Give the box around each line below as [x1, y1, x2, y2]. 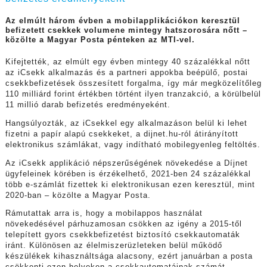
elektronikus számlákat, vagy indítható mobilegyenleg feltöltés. [5, 141, 260, 150]
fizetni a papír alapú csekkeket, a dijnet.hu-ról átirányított [5, 130, 238, 139]
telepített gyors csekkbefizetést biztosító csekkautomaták [5, 231, 240, 240]
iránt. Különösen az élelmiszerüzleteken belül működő [5, 241, 222, 250]
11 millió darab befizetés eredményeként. [5, 101, 170, 110]
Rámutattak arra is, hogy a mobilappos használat [5, 209, 203, 218]
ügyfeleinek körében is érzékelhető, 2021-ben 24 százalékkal [5, 169, 251, 178]
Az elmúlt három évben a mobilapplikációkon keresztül [5, 17, 240, 26]
